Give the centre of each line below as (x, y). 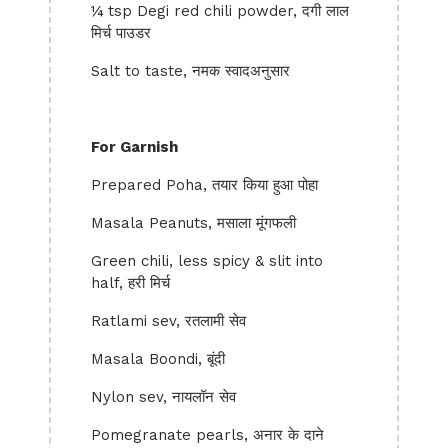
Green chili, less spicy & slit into (207, 261)
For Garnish (134, 147)
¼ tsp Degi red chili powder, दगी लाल (220, 11)
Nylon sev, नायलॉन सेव (163, 397)
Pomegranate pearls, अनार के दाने (207, 435)
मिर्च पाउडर (121, 33)
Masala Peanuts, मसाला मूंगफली (193, 223)
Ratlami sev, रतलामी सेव (168, 321)
